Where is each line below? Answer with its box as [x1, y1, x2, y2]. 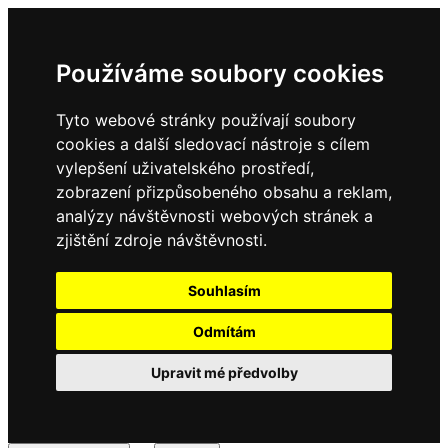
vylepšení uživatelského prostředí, [56, 158, 314, 178]
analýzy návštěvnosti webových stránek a [56, 206, 373, 226]
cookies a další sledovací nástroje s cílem [56, 134, 370, 154]
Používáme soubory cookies [56, 59, 384, 88]
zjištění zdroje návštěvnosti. [56, 230, 267, 250]
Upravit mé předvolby [150, 364, 298, 381]
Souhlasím [187, 282, 261, 299]
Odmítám [192, 323, 256, 340]
